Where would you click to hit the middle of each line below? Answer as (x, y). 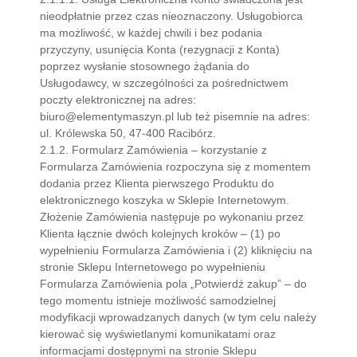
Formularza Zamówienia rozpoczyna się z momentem (175, 167)
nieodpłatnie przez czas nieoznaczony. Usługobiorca (171, 16)
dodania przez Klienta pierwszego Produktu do (157, 183)
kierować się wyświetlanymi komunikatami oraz (158, 334)
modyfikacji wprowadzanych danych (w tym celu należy (178, 317)
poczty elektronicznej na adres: (118, 100)
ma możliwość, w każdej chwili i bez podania (151, 33)
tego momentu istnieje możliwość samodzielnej (158, 300)
